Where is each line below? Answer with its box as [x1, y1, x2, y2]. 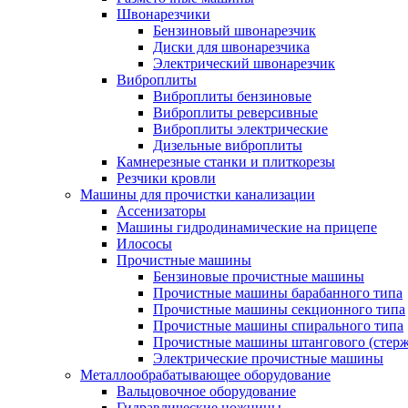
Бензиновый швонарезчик [153, 23, 316, 38]
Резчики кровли [117, 170, 216, 186]
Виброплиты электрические [153, 121, 328, 137]
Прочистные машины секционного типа [153, 301, 405, 317]
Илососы [117, 236, 172, 251]
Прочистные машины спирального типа [153, 318, 403, 333]
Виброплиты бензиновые [153, 88, 311, 104]
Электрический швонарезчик [153, 56, 335, 71]
